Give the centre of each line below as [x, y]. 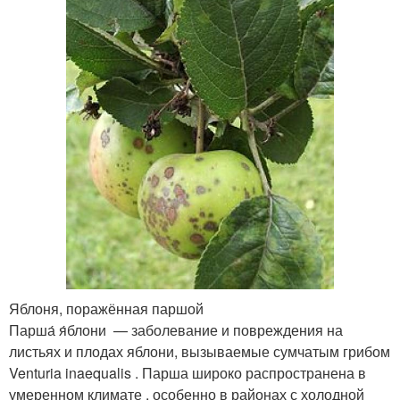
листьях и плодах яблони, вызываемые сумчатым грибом [200, 352]
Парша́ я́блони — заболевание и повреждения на [176, 330]
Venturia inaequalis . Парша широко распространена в [187, 373]
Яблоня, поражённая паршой [106, 309]
